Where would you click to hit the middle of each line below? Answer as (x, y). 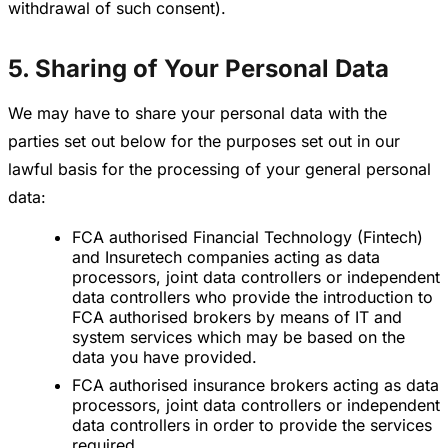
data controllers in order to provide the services (252, 425)
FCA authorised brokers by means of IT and (237, 317)
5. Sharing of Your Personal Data (198, 69)
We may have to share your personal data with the (197, 113)
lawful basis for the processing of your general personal (219, 169)
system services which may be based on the (238, 337)
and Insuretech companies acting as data (226, 257)
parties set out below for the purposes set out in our (204, 141)
